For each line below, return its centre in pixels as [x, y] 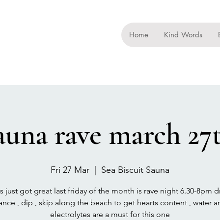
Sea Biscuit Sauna [135, 170]
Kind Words [183, 35]
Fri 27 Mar [70, 170]
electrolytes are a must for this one [110, 214]
